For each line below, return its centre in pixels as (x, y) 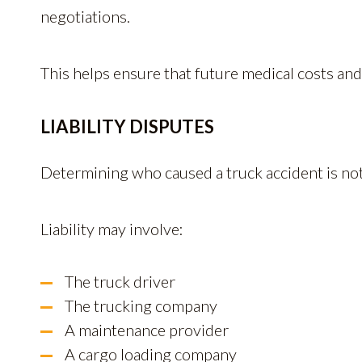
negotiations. (85, 16)
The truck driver (120, 281)
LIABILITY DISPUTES (127, 126)
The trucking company (141, 305)
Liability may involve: (112, 229)
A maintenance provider (147, 330)
